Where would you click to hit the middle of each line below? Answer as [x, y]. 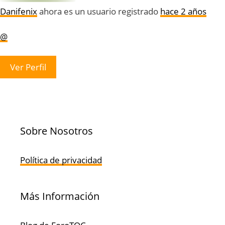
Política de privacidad [61, 160]
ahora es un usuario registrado [99, 11]
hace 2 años [183, 11]
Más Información [60, 196]
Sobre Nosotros [57, 131]
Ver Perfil [28, 67]
